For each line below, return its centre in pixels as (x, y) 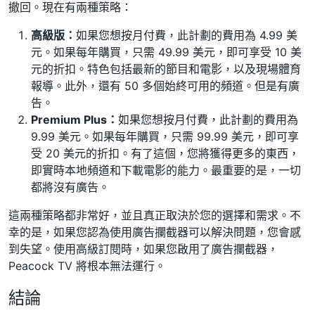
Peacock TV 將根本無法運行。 (87, 265)
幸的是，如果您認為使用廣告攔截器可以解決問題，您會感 (155, 232)
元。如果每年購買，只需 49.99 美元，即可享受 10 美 (166, 52)
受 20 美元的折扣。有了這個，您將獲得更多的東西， (165, 153)
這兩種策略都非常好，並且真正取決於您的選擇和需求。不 (155, 215)
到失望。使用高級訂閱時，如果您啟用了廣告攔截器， (143, 249)
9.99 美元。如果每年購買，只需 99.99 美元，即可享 (165, 136)
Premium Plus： (75, 119)
